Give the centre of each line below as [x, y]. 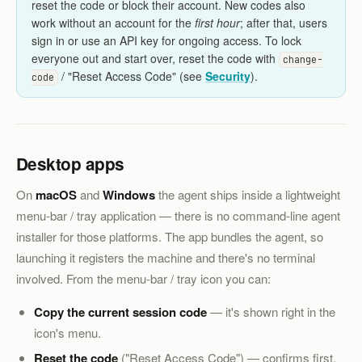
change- [303, 60]
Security [228, 76]
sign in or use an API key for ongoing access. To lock [166, 41]
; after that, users [283, 23]
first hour [217, 23]
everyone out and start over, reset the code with [155, 59]
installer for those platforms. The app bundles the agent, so [170, 237]
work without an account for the [113, 23]
